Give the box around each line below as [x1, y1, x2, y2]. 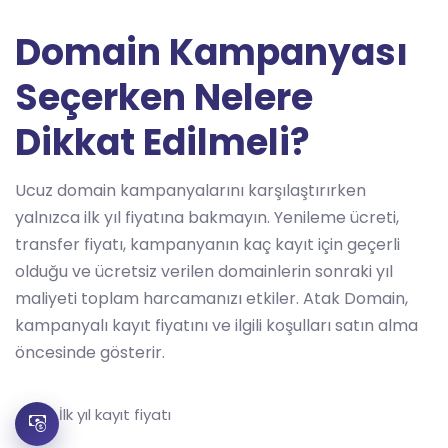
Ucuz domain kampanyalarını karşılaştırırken [15, 179, 366, 202]
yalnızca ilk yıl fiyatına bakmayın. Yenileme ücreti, [15, 206, 399, 229]
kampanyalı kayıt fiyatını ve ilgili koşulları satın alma [15, 314, 418, 337]
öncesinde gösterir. [15, 341, 165, 364]
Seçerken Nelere [15, 72, 313, 123]
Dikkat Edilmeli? [15, 117, 310, 168]
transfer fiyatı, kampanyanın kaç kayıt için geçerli [15, 233, 400, 256]
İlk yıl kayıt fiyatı [59, 404, 171, 425]
